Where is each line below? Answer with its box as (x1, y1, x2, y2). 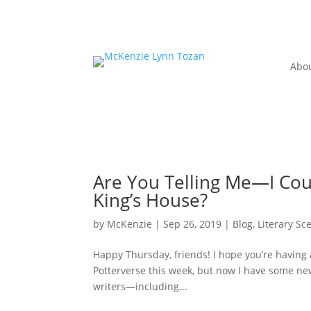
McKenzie (107, 217, 153, 231)
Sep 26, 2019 (163, 217, 222, 231)
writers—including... (93, 280, 188, 294)
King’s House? (93, 187, 208, 213)
